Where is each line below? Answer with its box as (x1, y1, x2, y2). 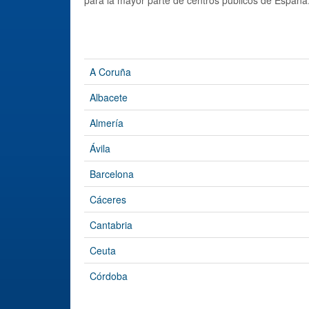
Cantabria (90, 218, 132, 232)
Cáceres (90, 192, 126, 207)
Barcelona (90, 167, 134, 181)
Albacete (90, 90, 128, 105)
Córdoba (90, 269, 128, 283)
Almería (90, 116, 123, 130)
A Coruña (90, 65, 131, 79)
